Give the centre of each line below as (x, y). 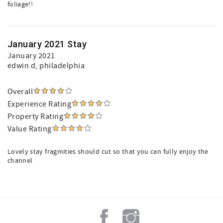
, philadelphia (60, 66)
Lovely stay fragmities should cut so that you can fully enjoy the (108, 152)
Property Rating (36, 116)
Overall (20, 92)
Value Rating (30, 129)
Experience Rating (40, 104)
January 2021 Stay (47, 44)
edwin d (22, 66)
